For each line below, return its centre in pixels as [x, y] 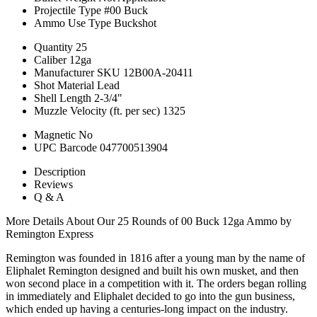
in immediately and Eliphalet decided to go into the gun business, [150, 296]
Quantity [53, 47]
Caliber [50, 59]
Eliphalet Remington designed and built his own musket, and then [152, 270]
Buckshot [135, 23]
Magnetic [55, 134]
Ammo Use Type [73, 23]
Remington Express [50, 234]
